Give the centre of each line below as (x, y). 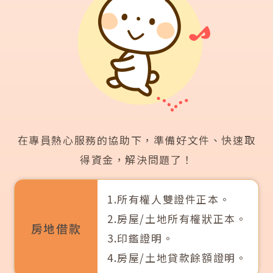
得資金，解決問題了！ (136, 160)
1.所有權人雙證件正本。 (169, 199)
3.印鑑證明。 (141, 238)
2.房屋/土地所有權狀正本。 (177, 219)
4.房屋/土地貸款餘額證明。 (177, 258)
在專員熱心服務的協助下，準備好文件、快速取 (136, 140)
